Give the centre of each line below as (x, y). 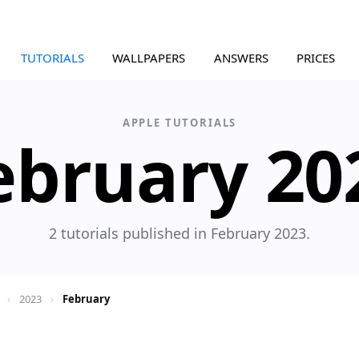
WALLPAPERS (149, 58)
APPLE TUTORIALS (179, 123)
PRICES (316, 58)
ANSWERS (241, 58)
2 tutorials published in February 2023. (179, 233)
